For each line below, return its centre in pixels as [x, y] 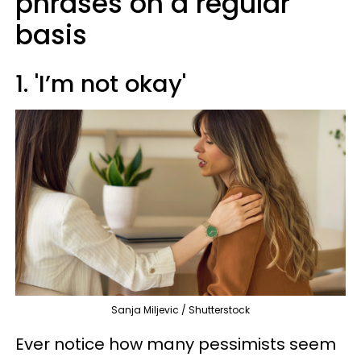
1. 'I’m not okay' [101, 84]
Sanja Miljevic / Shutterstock [180, 309]
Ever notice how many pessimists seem [176, 344]
